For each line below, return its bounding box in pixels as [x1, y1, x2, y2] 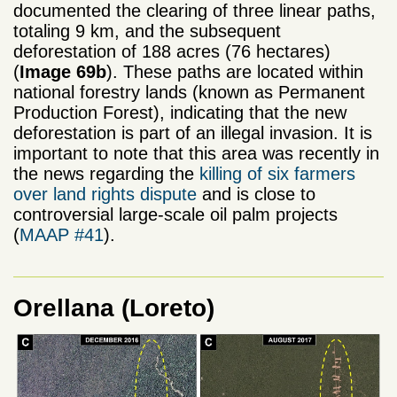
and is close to [197, 183, 315, 204]
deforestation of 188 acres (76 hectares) [13, 41, 331, 61]
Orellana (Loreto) [13, 293, 214, 322]
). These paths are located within [106, 61, 363, 82]
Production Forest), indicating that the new [13, 102, 346, 122]
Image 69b [19, 61, 106, 82]
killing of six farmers [199, 163, 355, 183]
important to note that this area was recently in [13, 143, 379, 163]
